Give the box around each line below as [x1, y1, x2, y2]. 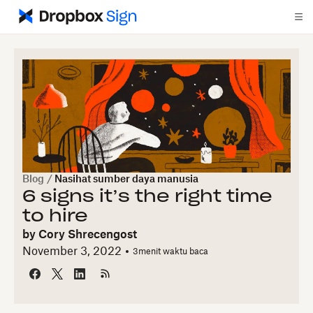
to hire [22, 208, 88, 225]
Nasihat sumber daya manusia [54, 175, 198, 184]
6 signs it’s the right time [22, 189, 272, 205]
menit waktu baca [138, 247, 208, 256]
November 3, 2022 [22, 246, 122, 257]
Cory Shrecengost [38, 229, 137, 240]
